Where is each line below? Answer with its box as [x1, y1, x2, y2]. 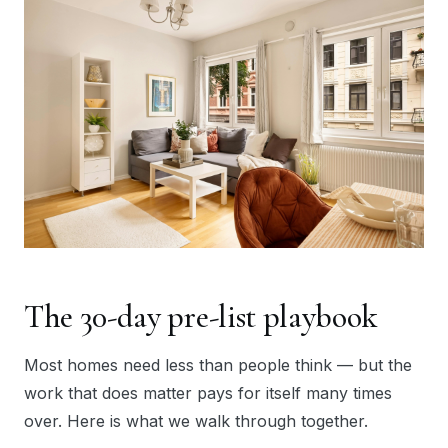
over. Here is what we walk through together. [24, 411, 368, 432]
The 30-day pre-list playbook [24, 297, 378, 337]
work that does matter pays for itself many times [24, 383, 392, 404]
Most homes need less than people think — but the [24, 355, 412, 376]
